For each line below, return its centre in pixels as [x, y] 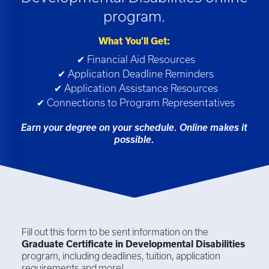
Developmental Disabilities [185, 244]
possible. [134, 140]
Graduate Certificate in [74, 244]
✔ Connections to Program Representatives [136, 103]
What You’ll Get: [134, 41]
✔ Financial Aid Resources [136, 60]
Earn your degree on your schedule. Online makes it [134, 128]
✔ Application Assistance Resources [136, 89]
